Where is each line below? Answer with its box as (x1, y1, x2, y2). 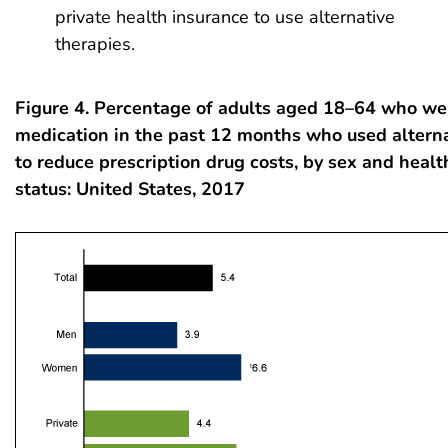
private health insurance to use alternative (55, 5, 395, 30)
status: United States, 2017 (15, 177, 245, 202)
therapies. (55, 32, 135, 57)
